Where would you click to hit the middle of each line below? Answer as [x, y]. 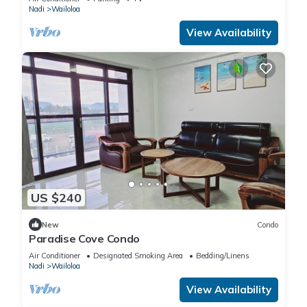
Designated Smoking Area [138, 256]
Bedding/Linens [223, 256]
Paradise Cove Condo [84, 239]
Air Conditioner [54, 256]
